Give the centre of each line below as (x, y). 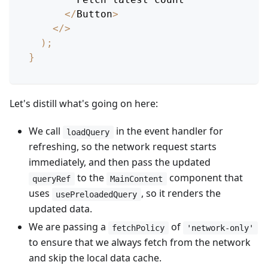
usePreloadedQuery (97, 195)
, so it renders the (181, 194)
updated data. (60, 209)
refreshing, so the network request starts (123, 147)
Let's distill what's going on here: (84, 104)
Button (95, 14)
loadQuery (88, 133)
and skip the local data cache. (95, 258)
